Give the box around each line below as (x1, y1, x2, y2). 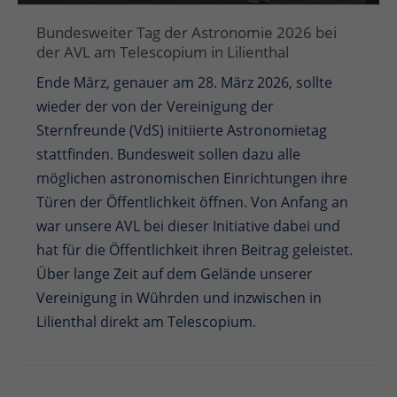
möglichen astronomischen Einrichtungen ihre (36, 168, 348, 189)
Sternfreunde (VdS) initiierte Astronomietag (36, 121, 328, 141)
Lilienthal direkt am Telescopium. (36, 312, 257, 332)
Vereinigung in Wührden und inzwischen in (36, 288, 323, 308)
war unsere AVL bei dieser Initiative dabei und (36, 216, 341, 237)
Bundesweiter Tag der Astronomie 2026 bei (36, 22, 338, 43)
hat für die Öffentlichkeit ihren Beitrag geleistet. (36, 240, 354, 261)
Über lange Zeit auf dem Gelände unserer (36, 264, 314, 284)
